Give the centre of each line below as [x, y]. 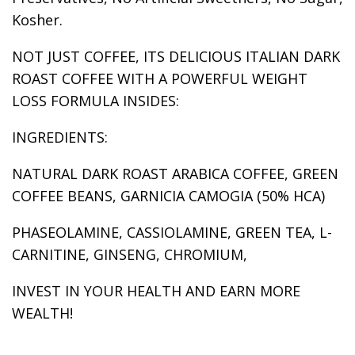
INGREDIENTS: [60, 137]
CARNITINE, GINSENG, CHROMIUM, [130, 254]
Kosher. [37, 19]
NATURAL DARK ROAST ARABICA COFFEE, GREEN [175, 173]
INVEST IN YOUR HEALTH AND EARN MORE [156, 290]
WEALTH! [42, 313]
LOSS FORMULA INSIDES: [95, 100]
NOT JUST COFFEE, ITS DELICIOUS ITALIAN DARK [176, 56]
